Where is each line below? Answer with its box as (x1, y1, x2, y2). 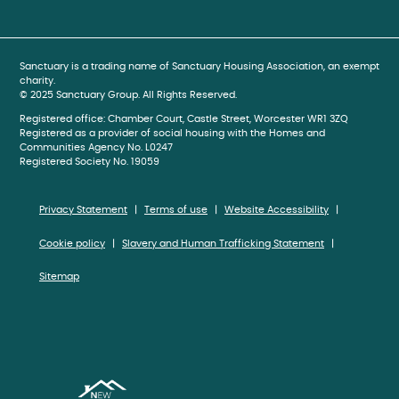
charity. (20, 76, 55, 86)
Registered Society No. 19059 (20, 157, 159, 167)
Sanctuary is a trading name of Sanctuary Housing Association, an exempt (20, 61, 379, 72)
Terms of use (144, 205, 208, 216)
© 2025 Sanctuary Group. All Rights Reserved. (20, 90, 237, 101)
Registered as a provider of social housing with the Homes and (20, 128, 325, 139)
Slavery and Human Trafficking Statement (122, 238, 324, 248)
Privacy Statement (39, 205, 127, 216)
